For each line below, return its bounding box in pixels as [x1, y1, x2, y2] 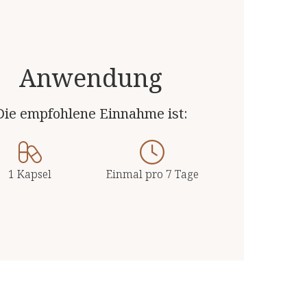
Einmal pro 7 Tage [106, 166, 199, 182]
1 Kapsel [8, 166, 51, 182]
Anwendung [19, 60, 163, 95]
